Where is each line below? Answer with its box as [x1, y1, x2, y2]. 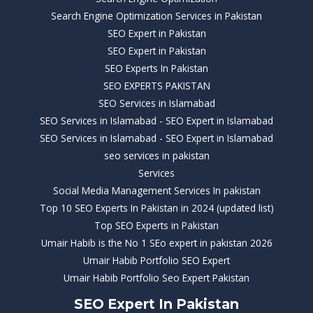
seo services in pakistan [103, 149, 210, 163]
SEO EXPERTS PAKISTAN [103, 79, 210, 93]
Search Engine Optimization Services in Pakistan [51, 9, 262, 23]
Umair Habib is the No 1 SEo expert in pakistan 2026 [41, 236, 272, 250]
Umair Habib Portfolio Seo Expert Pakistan [64, 271, 249, 285]
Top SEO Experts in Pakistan [94, 219, 219, 233]
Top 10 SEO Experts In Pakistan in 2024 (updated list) [39, 201, 274, 215]
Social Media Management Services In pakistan [52, 184, 261, 198]
